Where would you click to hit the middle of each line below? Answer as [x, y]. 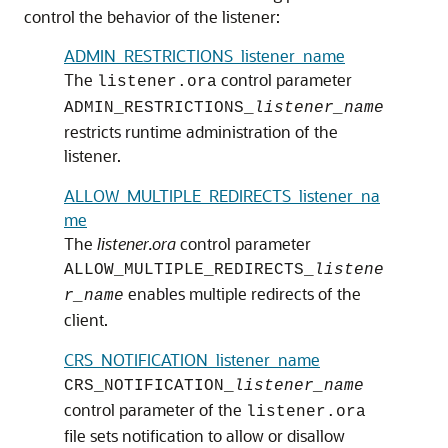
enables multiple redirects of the [242, 293]
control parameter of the [155, 409]
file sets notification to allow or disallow [204, 435]
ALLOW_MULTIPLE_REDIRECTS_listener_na [222, 195]
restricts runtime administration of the [201, 131]
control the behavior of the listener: [152, 16]
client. [86, 319]
